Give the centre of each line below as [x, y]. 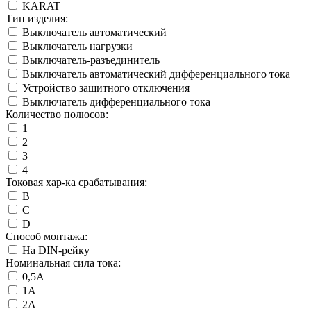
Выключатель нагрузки [77, 47]
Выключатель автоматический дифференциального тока [156, 74]
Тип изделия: [37, 19]
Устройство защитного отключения [106, 88]
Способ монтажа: [47, 237]
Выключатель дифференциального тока [116, 102]
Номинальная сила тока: [63, 263]
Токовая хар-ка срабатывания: [76, 183]
